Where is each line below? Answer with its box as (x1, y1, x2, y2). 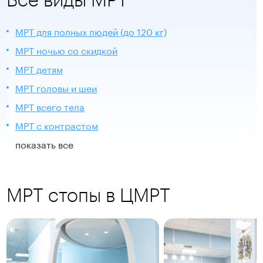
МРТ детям (15, 60, 63, 76)
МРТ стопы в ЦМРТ (6, 183, 171, 205)
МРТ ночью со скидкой (15, 42, 118, 57)
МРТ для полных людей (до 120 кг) (15, 23, 167, 38)
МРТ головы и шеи (15, 79, 97, 95)
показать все (15, 136, 74, 151)
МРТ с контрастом (15, 117, 99, 132)
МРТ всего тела (15, 98, 85, 113)
